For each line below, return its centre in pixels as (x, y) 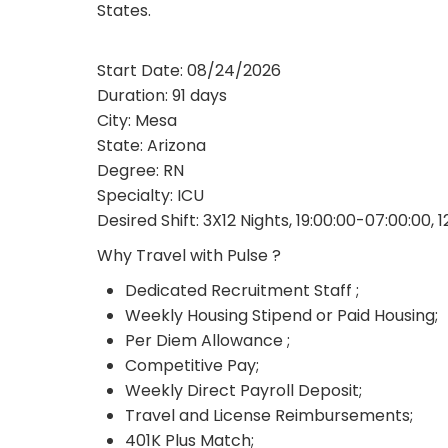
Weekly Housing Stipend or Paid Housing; (282, 315)
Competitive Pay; (192, 365)
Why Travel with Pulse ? (189, 255)
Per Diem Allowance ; (208, 340)
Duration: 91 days (162, 95)
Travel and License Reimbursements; (269, 415)
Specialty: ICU (151, 195)
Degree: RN (141, 170)
